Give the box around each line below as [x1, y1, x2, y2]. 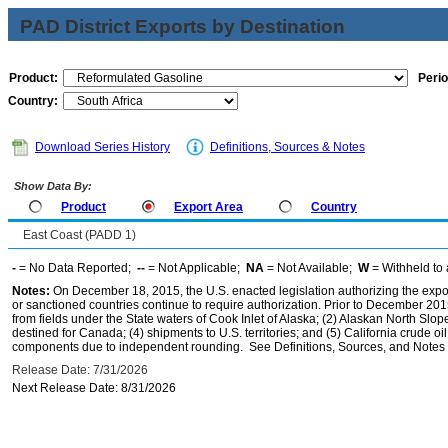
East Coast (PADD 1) [23, 228, 136, 242]
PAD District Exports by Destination [20, 16, 345, 37]
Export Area [174, 200, 243, 214]
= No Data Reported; [16, 261, 137, 275]
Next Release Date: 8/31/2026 [12, 381, 176, 395]
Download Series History [35, 140, 170, 154]
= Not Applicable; [145, 261, 246, 275]
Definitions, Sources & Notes [210, 140, 365, 154]
